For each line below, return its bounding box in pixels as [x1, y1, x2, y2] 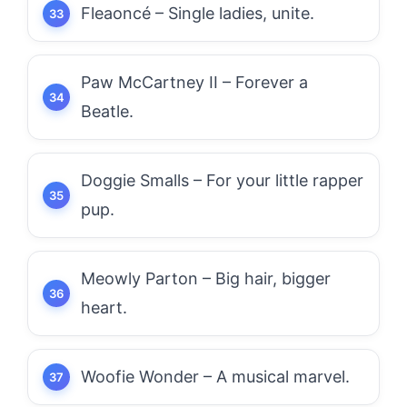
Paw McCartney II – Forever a [81, 73, 308, 92]
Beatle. [81, 102, 134, 121]
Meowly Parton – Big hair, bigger [81, 269, 331, 288]
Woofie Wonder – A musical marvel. [81, 367, 350, 386]
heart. [81, 298, 127, 317]
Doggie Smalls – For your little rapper [81, 171, 363, 190]
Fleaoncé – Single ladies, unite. [81, 4, 314, 23]
